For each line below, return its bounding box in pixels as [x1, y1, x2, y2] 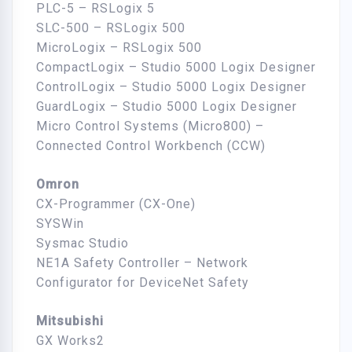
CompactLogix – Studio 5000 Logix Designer [36, 60, 316, 75]
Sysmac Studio [36, 236, 129, 251]
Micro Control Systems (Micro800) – [36, 119, 264, 134]
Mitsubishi [36, 313, 104, 329]
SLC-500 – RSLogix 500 [36, 20, 185, 36]
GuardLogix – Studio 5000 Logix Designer [36, 99, 297, 115]
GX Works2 [36, 333, 104, 349]
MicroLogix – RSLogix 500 [36, 40, 202, 56]
